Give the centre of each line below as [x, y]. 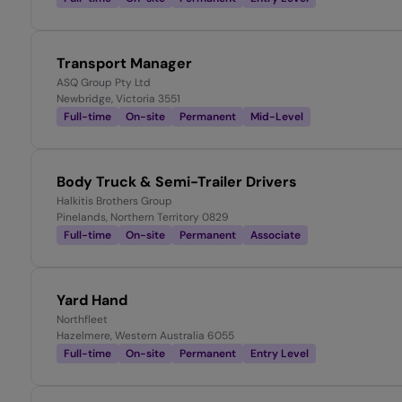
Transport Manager [124, 64]
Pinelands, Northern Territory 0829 [143, 218]
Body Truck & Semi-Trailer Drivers [177, 182]
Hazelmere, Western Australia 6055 [145, 336]
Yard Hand [92, 301]
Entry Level [280, 354]
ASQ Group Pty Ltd [104, 83]
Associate [275, 236]
